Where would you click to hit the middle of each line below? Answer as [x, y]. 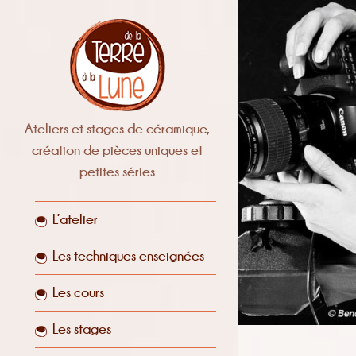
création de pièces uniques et [118, 150]
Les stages [81, 329]
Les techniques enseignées [128, 256]
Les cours [78, 293]
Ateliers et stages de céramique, [118, 128]
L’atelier [75, 220]
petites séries [118, 171]
